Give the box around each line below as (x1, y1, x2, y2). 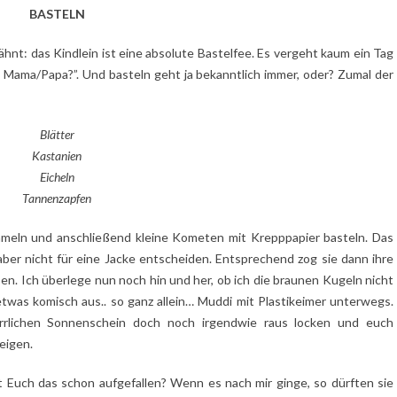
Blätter (39, 127, 74, 142)
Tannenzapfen (22, 191, 91, 206)
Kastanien (32, 148, 82, 163)
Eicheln (39, 169, 74, 184)
